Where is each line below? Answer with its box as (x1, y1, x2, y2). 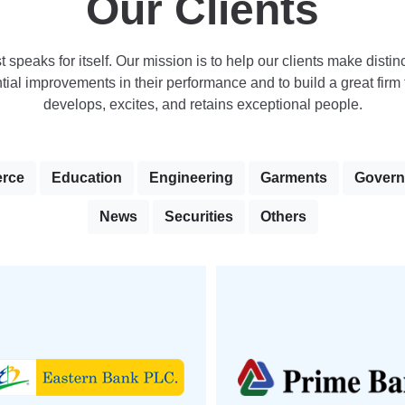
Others (259, 209, 306, 224)
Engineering (149, 170, 233, 185)
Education (52, 170, 122, 185)
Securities (164, 209, 233, 224)
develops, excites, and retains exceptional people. (42, 97, 363, 112)
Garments (260, 170, 327, 185)
